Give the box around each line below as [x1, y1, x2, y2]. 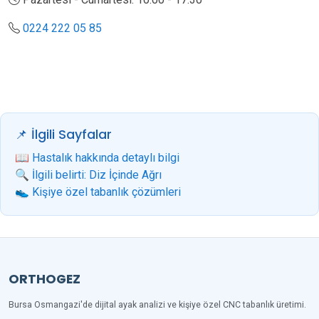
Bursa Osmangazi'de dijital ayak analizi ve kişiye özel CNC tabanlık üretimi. [9, 300, 306, 310]
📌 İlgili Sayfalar [15, 126, 112, 143]
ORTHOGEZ [9, 271, 80, 288]
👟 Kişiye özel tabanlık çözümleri [15, 185, 181, 199]
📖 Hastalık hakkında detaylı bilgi [15, 151, 179, 164]
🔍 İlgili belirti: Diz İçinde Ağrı [15, 168, 162, 182]
